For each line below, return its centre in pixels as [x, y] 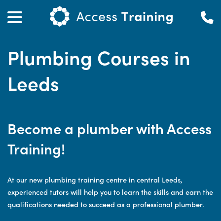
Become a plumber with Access [110, 128]
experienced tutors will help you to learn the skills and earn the [110, 192]
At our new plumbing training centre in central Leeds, [95, 179]
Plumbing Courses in [99, 57]
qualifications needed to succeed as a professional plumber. [106, 204]
